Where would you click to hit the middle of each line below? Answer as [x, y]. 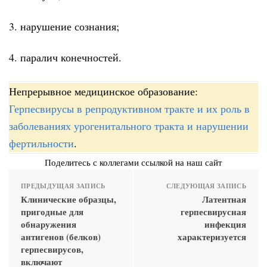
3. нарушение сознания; [64, 26]
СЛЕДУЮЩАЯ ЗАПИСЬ [206, 186]
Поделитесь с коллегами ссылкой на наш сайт [133, 162]
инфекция [225, 224]
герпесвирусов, [52, 249]
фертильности [41, 143]
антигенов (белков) [61, 236]
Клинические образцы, [69, 199]
